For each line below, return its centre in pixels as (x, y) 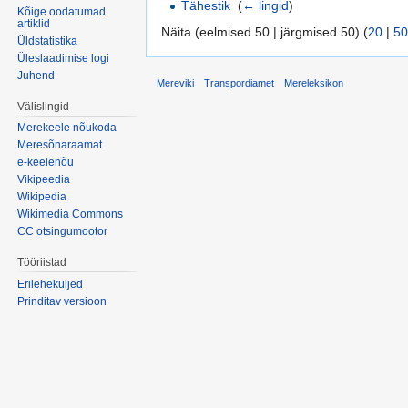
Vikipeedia (44, 180)
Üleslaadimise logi (64, 58)
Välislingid (44, 106)
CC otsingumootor (63, 232)
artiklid (34, 23)
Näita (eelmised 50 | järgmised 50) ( (265, 31)
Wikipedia (42, 197)
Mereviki (175, 83)
